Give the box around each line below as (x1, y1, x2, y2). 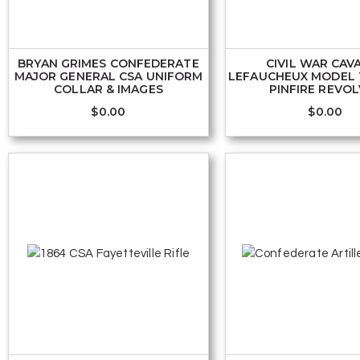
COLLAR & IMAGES (54, 81, 163, 96)
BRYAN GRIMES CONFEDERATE (18, 55, 199, 71)
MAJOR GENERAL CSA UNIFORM (14, 68, 203, 84)
